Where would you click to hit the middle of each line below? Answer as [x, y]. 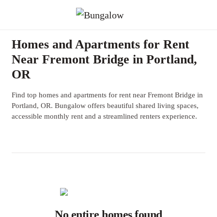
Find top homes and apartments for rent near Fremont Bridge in [107, 95]
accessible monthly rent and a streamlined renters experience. [104, 116]
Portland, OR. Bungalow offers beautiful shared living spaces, [105, 106]
